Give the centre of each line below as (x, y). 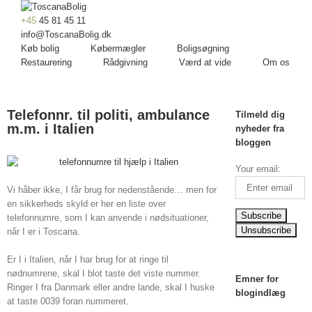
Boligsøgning (203, 48)
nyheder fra (259, 128)
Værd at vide (205, 62)
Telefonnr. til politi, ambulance (108, 115)
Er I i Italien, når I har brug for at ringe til (88, 259)
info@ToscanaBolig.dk (66, 34)
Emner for (257, 279)
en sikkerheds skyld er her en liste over (86, 204)
